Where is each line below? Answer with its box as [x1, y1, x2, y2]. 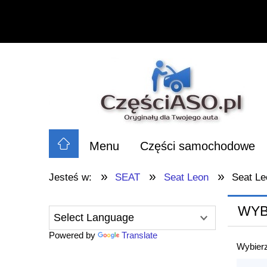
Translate [122, 230, 157, 241]
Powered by [49, 230, 98, 241]
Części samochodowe [139, 139, 255, 153]
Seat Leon [163, 171, 209, 184]
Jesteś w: [49, 171, 92, 184]
